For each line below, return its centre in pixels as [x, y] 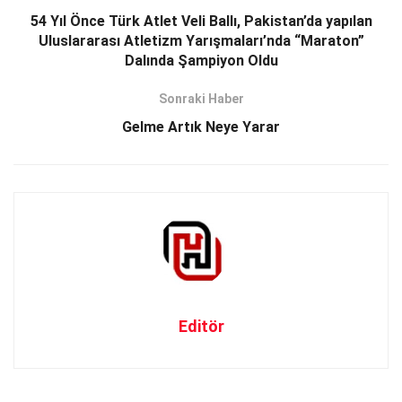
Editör [201, 327]
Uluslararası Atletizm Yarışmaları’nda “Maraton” [201, 40]
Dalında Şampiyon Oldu [201, 60]
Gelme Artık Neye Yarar [201, 127]
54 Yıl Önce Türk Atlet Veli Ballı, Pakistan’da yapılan [201, 21]
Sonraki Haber [201, 98]
